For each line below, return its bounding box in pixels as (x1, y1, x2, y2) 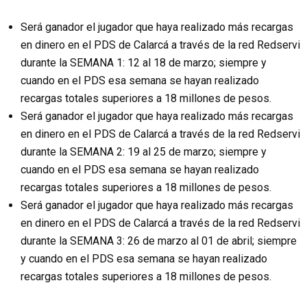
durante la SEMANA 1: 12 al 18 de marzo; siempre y (21, 56, 267, 69)
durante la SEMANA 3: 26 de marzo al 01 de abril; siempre (21, 234, 297, 247)
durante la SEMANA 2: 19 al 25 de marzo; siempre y (21, 145, 267, 158)
